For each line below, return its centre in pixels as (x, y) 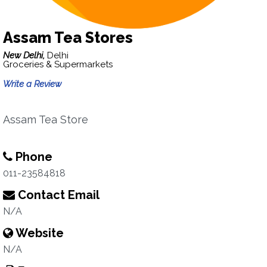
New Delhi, (25, 55)
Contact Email (57, 195)
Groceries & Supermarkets (58, 64)
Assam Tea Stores (68, 38)
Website (38, 233)
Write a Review (32, 84)
